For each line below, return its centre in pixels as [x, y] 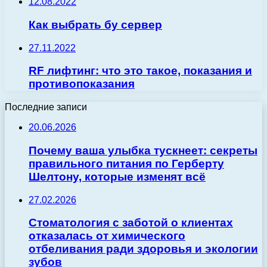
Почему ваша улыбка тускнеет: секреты [143, 150]
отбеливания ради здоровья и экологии [143, 249]
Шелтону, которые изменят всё [117, 176]
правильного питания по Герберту [126, 163]
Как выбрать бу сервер [95, 24]
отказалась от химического [107, 236]
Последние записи [46, 107]
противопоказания [82, 84]
